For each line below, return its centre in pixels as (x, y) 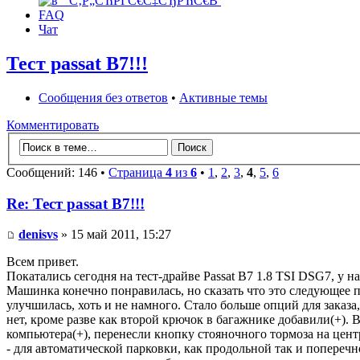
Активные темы (223, 98)
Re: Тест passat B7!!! (76, 203)
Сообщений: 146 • (57, 172)
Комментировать (53, 125)
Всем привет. (43, 262)
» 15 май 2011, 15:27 (115, 235)
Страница (137, 172)
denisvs (38, 235)
